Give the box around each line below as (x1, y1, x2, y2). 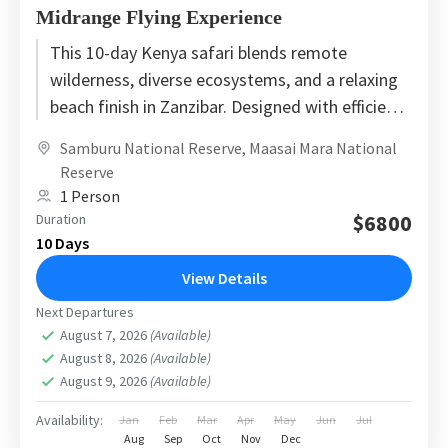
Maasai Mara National (249, 137, 397, 158)
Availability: (36, 410, 103, 429)
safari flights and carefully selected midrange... (50, 121, 402, 145)
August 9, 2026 (60, 371, 150, 390)
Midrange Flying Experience (36, 5, 282, 28)
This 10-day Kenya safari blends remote (50, 40, 347, 64)
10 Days (36, 232, 89, 253)
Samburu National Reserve (60, 137, 242, 158)
